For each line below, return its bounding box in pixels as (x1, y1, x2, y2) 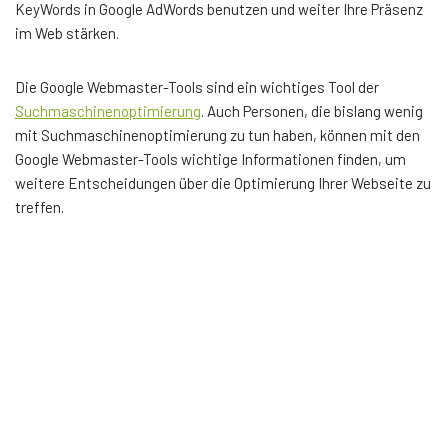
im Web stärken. (15, 23, 119, 42)
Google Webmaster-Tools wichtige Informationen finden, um (15, 149, 406, 168)
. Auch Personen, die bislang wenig (201, 101, 423, 120)
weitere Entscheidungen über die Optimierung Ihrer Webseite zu (15, 173, 431, 192)
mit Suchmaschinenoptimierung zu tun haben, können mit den (15, 125, 420, 144)
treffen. (15, 197, 64, 216)
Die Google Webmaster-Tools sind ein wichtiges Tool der (15, 77, 379, 96)
